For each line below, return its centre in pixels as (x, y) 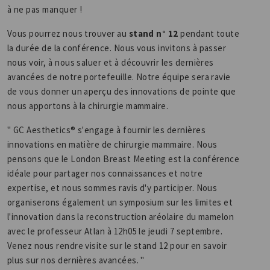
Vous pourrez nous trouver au (67, 33)
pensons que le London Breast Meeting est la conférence (124, 159)
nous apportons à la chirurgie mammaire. (89, 106)
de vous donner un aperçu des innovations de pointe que (122, 91)
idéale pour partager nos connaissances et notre (105, 173)
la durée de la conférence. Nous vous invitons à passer (117, 48)
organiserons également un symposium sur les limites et (120, 202)
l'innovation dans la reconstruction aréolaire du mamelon (121, 217)
